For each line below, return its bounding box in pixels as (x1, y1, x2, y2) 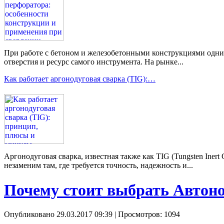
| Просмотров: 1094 (112, 210, 180, 219)
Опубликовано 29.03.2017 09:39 (4, 210, 112, 219)
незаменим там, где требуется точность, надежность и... (4, 161, 193, 170)
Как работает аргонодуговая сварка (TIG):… (4, 74, 155, 83)
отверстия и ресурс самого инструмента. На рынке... (4, 57, 183, 66)
